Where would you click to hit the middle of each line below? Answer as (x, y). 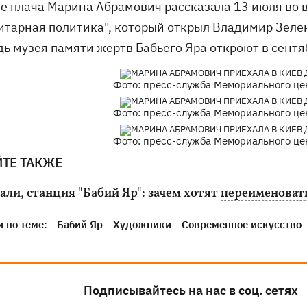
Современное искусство (242, 225)
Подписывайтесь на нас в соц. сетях (191, 291)
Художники (142, 225)
